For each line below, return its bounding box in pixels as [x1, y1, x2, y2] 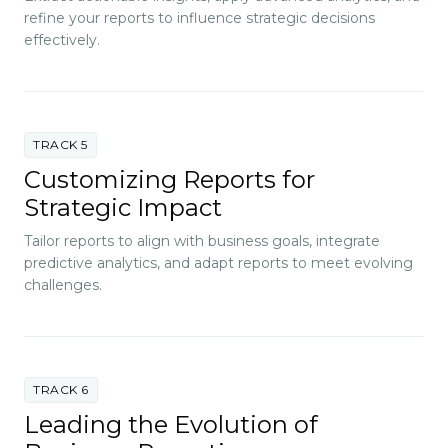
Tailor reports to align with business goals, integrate [24, 231, 380, 250]
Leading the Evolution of [24, 409, 318, 439]
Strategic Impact [24, 192, 222, 222]
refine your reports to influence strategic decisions [24, 8, 375, 27]
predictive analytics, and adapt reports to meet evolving [24, 253, 413, 272]
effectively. [24, 30, 100, 49]
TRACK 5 [33, 136, 88, 152]
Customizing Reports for [24, 164, 315, 194]
